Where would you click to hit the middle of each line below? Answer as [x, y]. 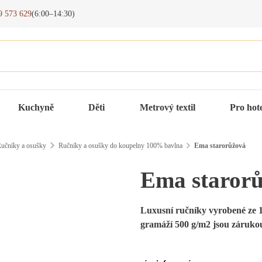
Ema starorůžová [220, 145]
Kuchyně [36, 108]
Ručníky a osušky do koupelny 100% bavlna [120, 145]
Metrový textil [167, 108]
